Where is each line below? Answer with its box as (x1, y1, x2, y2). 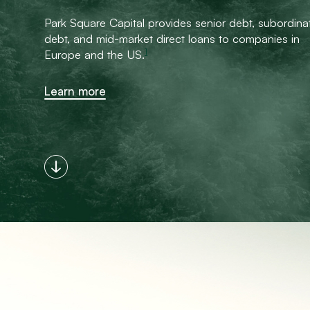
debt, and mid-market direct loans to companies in (44, 31, 300, 46)
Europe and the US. (44, 47, 145, 62)
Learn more (44, 84, 106, 99)
